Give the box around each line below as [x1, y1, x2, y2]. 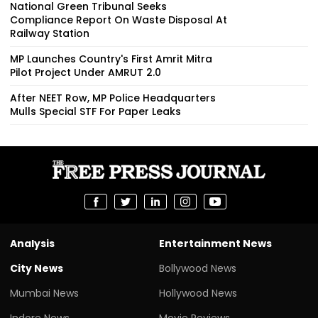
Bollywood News [159, 261, 236, 275]
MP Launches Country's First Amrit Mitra [10, 51, 212, 66]
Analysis [10, 236, 55, 251]
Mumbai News [10, 285, 79, 300]
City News [10, 261, 63, 275]
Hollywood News [159, 285, 237, 300]
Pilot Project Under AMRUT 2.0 [10, 65, 161, 79]
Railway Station [10, 26, 89, 40]
